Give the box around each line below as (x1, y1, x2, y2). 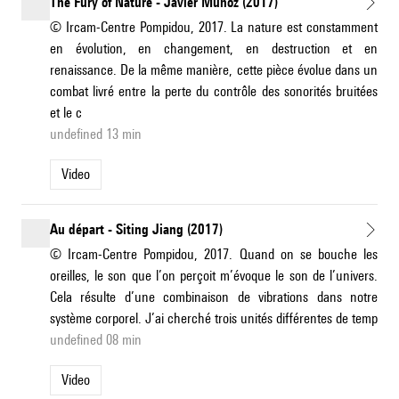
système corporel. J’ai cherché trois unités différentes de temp (50, 310, 378, 328)
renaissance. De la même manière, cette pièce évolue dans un (50, 61, 378, 79)
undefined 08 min (50, 331, 142, 349)
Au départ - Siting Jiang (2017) (50, 221, 223, 239)
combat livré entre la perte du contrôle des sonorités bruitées (50, 83, 378, 101)
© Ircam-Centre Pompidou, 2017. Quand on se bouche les (50, 246, 378, 264)
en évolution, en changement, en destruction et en (50, 40, 378, 58)
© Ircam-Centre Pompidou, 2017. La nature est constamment (50, 19, 378, 37)
